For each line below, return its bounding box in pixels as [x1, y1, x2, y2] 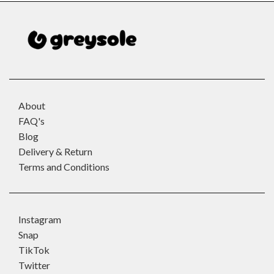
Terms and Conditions [18, 161, 109, 172]
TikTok [18, 244, 50, 256]
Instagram [18, 213, 61, 225]
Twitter [18, 259, 50, 271]
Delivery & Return [18, 146, 92, 157]
